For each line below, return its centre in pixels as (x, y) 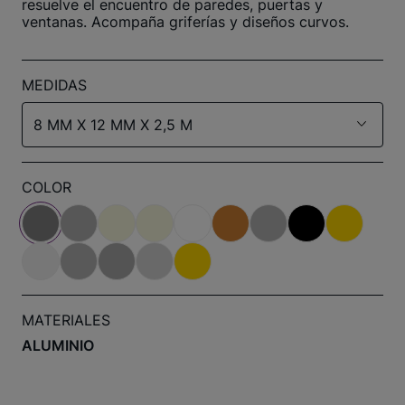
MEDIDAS (54, 85)
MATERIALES (66, 320)
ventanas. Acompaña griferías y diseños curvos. (185, 21)
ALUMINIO (58, 345)
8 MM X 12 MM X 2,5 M (113, 124)
